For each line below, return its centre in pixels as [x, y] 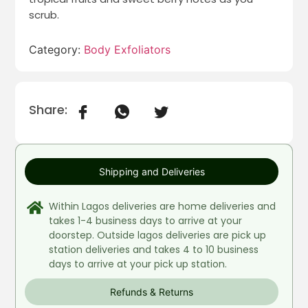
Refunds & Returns [152, 291]
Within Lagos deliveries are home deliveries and [163, 206]
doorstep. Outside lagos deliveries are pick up [158, 235]
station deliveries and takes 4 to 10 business [154, 249]
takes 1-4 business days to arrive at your [146, 220]
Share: [48, 109]
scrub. [44, 15]
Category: [57, 49]
